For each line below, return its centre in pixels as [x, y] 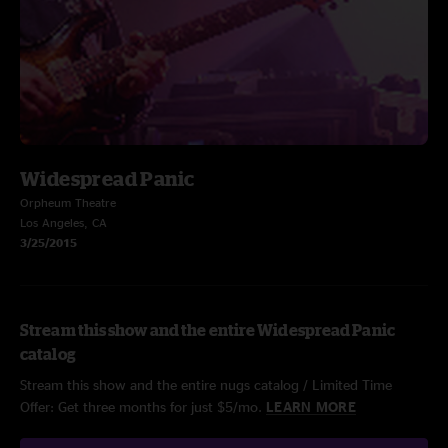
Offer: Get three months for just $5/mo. [143, 406]
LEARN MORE [311, 406]
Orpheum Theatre [68, 202]
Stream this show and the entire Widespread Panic [207, 330]
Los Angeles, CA [63, 222]
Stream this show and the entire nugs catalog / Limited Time [206, 384]
